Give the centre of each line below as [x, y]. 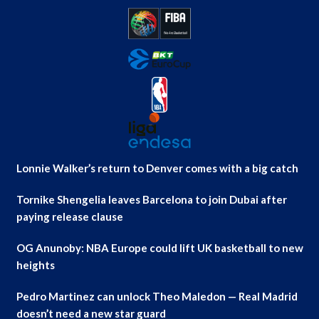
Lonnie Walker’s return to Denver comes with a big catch [157, 168]
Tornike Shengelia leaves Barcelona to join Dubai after [151, 199]
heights [35, 265]
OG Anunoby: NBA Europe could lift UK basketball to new [159, 247]
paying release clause [69, 216]
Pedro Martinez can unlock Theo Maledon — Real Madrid [157, 296]
